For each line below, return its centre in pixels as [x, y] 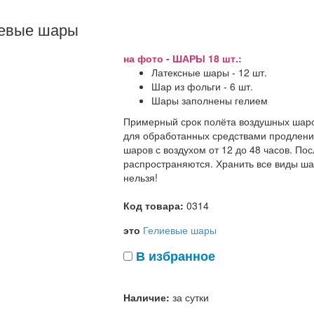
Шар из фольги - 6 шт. [202, 86]
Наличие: [146, 297]
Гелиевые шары [180, 230]
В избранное [176, 255]
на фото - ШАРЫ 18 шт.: [183, 58]
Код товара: [153, 205]
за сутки [191, 297]
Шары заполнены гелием [210, 100]
